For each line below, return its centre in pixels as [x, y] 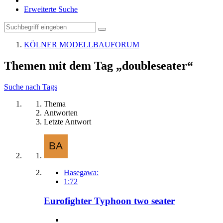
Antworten [61, 112]
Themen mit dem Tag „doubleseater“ [99, 65]
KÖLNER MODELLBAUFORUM [82, 45]
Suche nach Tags [31, 87]
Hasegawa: [81, 172]
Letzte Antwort [67, 121]
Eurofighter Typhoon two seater [109, 201]
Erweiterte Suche [51, 9]
